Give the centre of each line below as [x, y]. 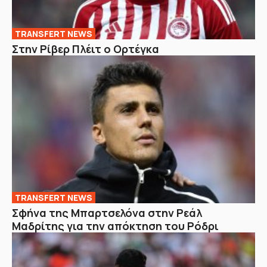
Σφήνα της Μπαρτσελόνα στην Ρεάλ [107, 212]
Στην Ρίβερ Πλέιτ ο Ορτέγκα [86, 49]
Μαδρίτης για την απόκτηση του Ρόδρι [115, 226]
